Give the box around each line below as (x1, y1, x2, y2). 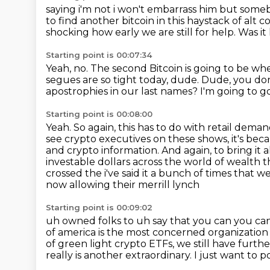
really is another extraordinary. (46, 250, 194, 261)
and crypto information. (46, 145, 162, 156)
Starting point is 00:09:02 (46, 202, 152, 212)
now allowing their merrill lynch (46, 179, 199, 190)
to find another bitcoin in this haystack (46, 15, 232, 27)
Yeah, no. (46, 63, 90, 74)
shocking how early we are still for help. (46, 27, 238, 38)
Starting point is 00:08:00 (46, 109, 152, 119)
